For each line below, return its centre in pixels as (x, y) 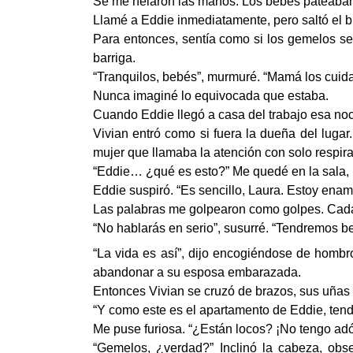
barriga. (114, 58)
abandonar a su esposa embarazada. (197, 272)
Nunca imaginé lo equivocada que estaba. (211, 96)
